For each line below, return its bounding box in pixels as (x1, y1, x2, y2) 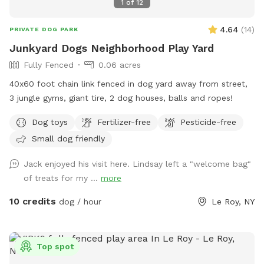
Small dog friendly (32, 133, 105, 143)
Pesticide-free (180, 117, 236, 127)
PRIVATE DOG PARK (9, 26, 78, 33)
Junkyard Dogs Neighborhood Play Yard (9, 42, 214, 55)
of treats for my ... (24, 173, 101, 183)
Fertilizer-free (97, 117, 151, 127)
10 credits (9, 196, 56, 207)
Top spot (37, 242, 74, 252)
